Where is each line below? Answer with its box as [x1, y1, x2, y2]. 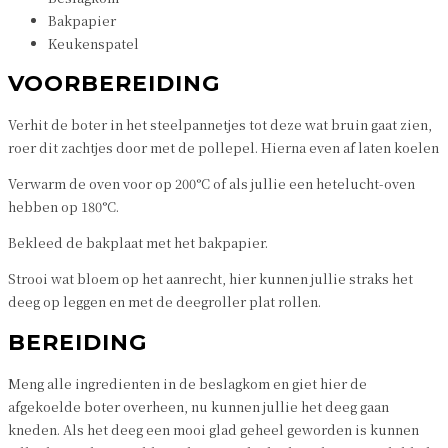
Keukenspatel [48, 33, 139, 53]
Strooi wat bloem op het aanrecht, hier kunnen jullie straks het [8, 269, 413, 289]
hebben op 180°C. [8, 197, 119, 217]
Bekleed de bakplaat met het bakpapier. [8, 233, 268, 253]
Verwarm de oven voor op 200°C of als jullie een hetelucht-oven [8, 174, 415, 194]
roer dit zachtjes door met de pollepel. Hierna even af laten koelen [8, 138, 439, 158]
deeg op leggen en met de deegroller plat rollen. [8, 292, 321, 312]
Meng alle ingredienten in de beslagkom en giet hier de [8, 373, 367, 393]
